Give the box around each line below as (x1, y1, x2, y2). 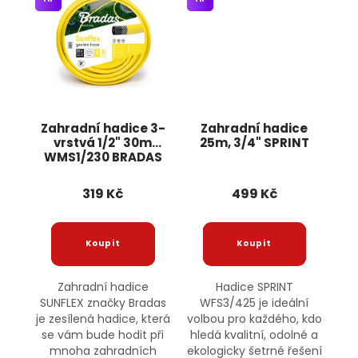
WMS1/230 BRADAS (43, 148, 162, 165)
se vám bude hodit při (42, 326, 165, 343)
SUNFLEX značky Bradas (39, 294, 166, 311)
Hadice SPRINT (215, 278, 293, 295)
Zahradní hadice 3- (40, 119, 165, 137)
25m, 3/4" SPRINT (199, 133, 309, 151)
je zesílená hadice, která (35, 310, 170, 327)
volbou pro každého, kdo (186, 310, 322, 327)
